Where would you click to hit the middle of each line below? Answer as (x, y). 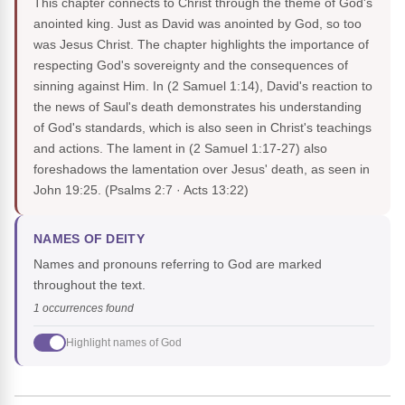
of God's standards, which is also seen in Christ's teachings (202, 128)
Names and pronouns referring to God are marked (178, 264)
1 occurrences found (84, 309)
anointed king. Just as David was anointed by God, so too (198, 24)
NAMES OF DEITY (89, 240)
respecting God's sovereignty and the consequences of (191, 66)
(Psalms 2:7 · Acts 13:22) (177, 190)
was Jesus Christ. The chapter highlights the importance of (201, 45)
